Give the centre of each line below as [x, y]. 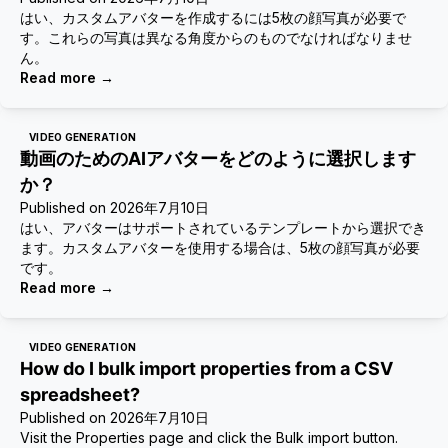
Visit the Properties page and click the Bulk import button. [209, 437]
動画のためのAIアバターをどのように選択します [218, 158]
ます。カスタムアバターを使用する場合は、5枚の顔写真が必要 [220, 247]
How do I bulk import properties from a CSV [206, 368]
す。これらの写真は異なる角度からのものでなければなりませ [216, 37]
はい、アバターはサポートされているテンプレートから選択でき [223, 227]
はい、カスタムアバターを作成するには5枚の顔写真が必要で [213, 17]
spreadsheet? [80, 394]
